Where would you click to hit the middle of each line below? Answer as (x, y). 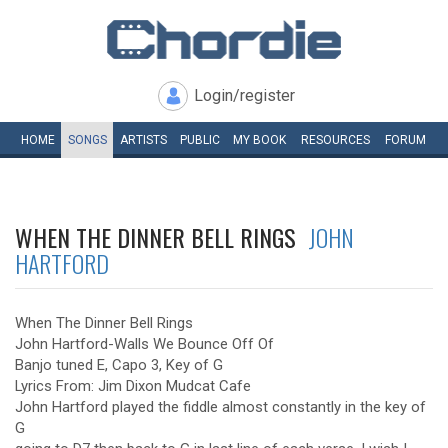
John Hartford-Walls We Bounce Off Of (144, 344)
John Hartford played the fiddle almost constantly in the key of (220, 407)
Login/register (244, 95)
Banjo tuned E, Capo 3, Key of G (119, 365)
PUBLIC (199, 140)
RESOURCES (335, 140)
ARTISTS (143, 140)
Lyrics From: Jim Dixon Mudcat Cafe (133, 386)
